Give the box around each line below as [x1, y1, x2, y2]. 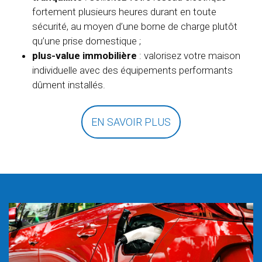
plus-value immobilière [32, 49, 137, 61]
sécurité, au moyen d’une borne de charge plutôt [32, 20, 237, 32]
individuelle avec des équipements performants [32, 64, 233, 76]
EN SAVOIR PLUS [91, 115, 171, 128]
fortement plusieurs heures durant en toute [32, 5, 216, 18]
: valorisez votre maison [137, 49, 240, 61]
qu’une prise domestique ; [32, 35, 141, 47]
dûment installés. [32, 78, 105, 91]
